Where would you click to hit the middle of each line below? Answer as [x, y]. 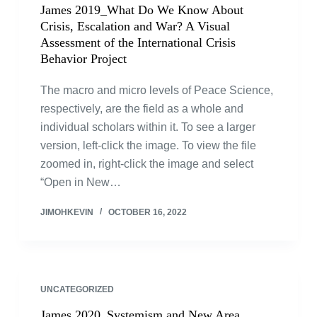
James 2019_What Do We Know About [142, 10]
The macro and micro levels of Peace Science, [156, 90]
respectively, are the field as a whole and [142, 109]
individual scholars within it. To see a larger [148, 127]
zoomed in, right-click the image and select [146, 164]
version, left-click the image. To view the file [148, 145]
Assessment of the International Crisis [138, 42]
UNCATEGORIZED [77, 289]
